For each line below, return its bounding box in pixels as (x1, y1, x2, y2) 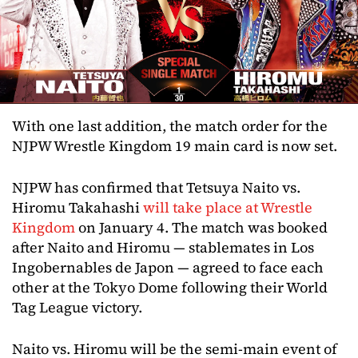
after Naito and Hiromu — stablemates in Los (12, 237, 314, 258)
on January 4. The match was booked (75, 217, 328, 238)
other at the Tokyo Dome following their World (12, 277, 328, 298)
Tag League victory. (12, 297, 142, 318)
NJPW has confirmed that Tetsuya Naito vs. (12, 177, 300, 198)
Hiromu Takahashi (12, 197, 143, 218)
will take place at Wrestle (143, 197, 312, 218)
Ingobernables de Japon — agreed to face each (12, 257, 324, 278)
